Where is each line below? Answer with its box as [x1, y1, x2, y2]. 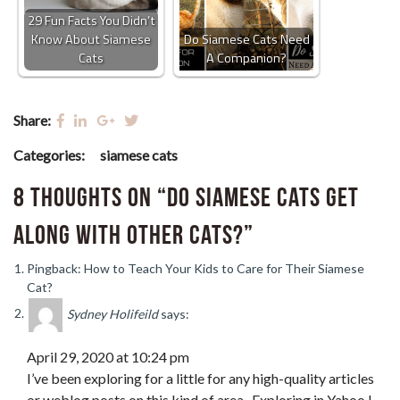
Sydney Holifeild [67, 305, 158, 321]
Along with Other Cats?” [13, 219, 254, 252]
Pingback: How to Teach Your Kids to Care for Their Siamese [27, 260, 364, 276]
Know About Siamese [31, 29, 151, 49]
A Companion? [206, 47, 287, 68]
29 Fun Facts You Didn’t [27, 10, 155, 30]
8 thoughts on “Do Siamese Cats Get [13, 181, 359, 214]
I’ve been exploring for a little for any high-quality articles [27, 369, 374, 387]
